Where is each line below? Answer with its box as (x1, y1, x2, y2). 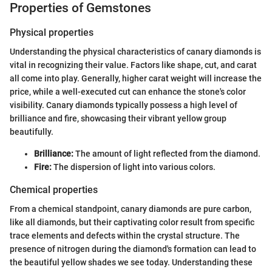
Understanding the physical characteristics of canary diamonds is (10, 47, 261, 57)
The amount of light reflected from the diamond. (73, 149, 260, 159)
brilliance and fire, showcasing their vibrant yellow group (10, 114, 226, 124)
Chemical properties (10, 184, 98, 196)
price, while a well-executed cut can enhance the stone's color (10, 87, 246, 97)
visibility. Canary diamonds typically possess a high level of (10, 100, 237, 110)
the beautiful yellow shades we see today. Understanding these (10, 257, 253, 268)
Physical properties (10, 26, 93, 38)
